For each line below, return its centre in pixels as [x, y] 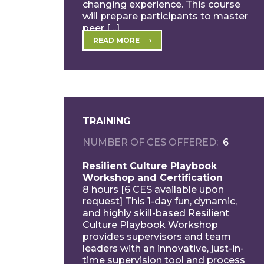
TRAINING [106, 121]
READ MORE [116, 40]
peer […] [101, 28]
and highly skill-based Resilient [156, 213]
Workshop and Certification [152, 177]
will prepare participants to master [165, 16]
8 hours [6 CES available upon [153, 189]
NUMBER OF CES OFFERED [149, 142]
